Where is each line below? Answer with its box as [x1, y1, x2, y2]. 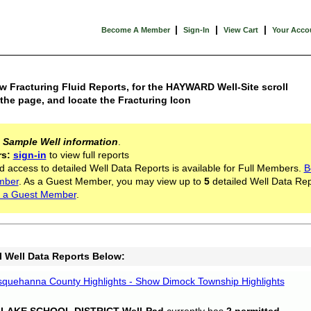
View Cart [223, 26, 258, 34]
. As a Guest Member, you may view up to [18, 176, 204, 187]
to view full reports [46, 149, 129, 160]
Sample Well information [2, 136, 118, 147]
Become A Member [101, 26, 172, 34]
